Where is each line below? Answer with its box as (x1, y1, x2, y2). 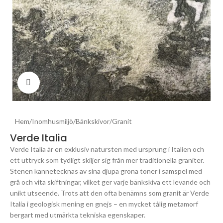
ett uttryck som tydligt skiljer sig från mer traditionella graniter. (10, 156, 204, 165)
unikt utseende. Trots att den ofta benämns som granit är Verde (10, 189, 209, 198)
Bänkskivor (76, 117, 110, 126)
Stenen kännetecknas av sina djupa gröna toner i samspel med (10, 167, 202, 176)
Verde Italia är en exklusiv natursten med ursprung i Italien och (10, 145, 204, 154)
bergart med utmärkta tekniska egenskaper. (10, 211, 145, 220)
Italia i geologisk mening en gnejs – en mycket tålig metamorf (10, 200, 198, 209)
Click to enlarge (39, 78, 87, 86)
